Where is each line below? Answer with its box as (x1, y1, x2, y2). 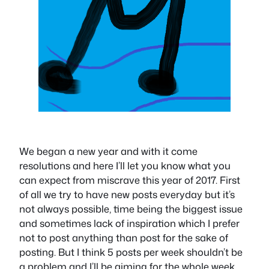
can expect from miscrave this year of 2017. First (19, 173, 240, 187)
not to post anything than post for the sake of (19, 231, 228, 245)
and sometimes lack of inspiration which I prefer (19, 216, 240, 231)
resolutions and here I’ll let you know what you (19, 159, 231, 173)
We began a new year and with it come (19, 144, 198, 159)
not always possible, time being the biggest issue (19, 202, 243, 216)
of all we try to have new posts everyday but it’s (19, 187, 235, 202)
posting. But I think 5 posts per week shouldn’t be (19, 245, 243, 259)
